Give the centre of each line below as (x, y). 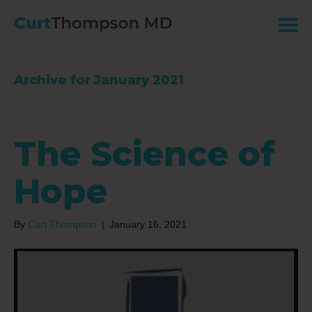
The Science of (145, 154)
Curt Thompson (62, 224)
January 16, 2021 (148, 224)
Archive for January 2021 (99, 80)
